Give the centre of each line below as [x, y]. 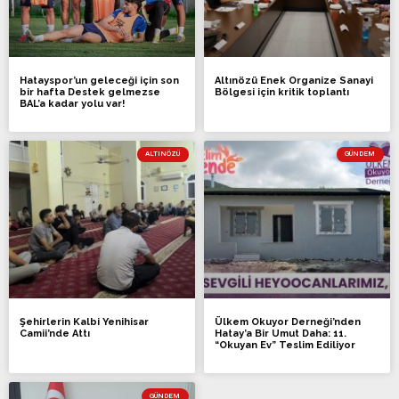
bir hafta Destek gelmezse [90, 92]
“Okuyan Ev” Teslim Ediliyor [285, 346]
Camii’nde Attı [55, 334]
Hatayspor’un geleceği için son [99, 80]
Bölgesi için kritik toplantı [282, 92]
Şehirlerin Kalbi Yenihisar [84, 322]
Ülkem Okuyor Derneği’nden [288, 322]
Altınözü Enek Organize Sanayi [294, 80]
